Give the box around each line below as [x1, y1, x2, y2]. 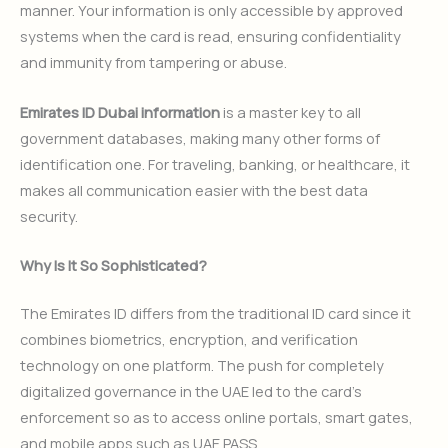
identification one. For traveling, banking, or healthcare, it [20, 153, 410, 174]
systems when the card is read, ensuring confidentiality [20, 26, 401, 47]
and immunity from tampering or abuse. [20, 52, 287, 73]
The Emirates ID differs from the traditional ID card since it [20, 303, 411, 324]
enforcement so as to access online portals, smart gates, [20, 407, 413, 428]
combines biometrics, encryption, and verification [20, 329, 358, 350]
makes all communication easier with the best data [20, 179, 368, 200]
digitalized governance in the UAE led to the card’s [20, 381, 362, 402]
